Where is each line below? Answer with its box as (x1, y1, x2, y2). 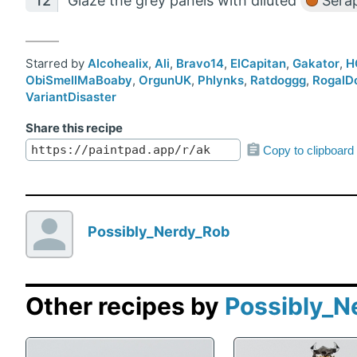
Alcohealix (88, 56, 148, 72)
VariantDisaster (25, 89, 116, 105)
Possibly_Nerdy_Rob (88, 222, 229, 240)
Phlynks (198, 73, 244, 88)
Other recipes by (25, 292, 225, 321)
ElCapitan (230, 56, 286, 72)
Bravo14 (176, 56, 224, 72)
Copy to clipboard (263, 143, 354, 157)
